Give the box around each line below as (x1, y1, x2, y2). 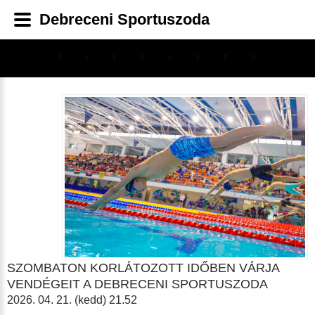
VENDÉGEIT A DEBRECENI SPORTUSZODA (7, 277, 268, 292)
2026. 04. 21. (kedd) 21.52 (7, 294, 137, 307)
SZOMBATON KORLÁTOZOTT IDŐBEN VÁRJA (7, 261, 279, 276)
